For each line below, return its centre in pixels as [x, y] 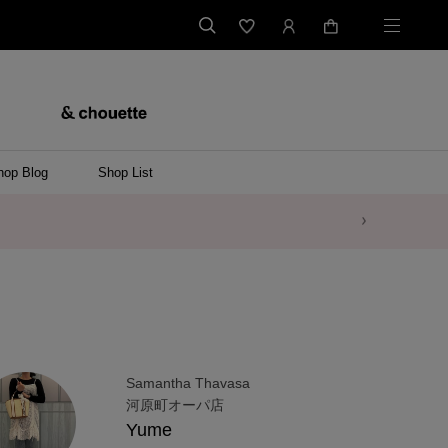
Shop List [125, 172]
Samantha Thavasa [188, 383]
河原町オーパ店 [175, 405]
